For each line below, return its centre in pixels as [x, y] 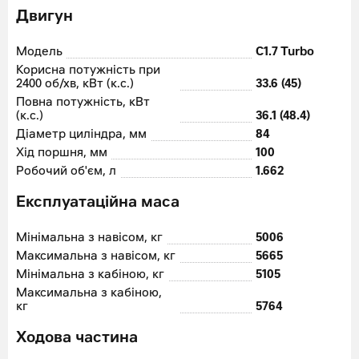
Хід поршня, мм [62, 153]
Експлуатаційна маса [98, 203]
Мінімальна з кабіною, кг [90, 275]
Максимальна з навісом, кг [96, 256]
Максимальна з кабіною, [89, 293]
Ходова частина [77, 338]
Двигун [44, 17]
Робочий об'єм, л [66, 171]
